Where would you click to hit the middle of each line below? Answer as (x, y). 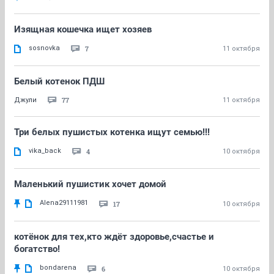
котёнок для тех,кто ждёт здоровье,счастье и (114, 237)
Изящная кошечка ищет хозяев (83, 29)
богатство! (37, 249)
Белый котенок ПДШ (59, 81)
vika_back (45, 151)
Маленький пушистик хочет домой (90, 184)
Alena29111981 (64, 203)
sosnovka (44, 48)
